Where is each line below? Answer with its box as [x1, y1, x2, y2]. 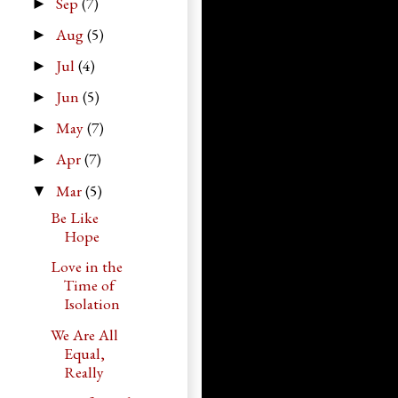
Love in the [51, 256, 123, 277]
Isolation [64, 293, 121, 314]
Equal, [64, 342, 106, 363]
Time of [64, 275, 115, 296]
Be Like [51, 207, 99, 228]
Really [64, 361, 105, 382]
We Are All [51, 323, 119, 345]
